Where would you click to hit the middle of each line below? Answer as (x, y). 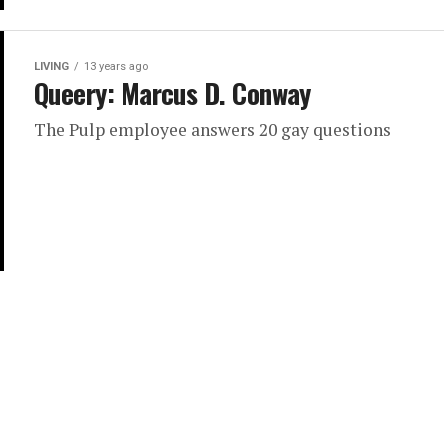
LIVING (51, 67)
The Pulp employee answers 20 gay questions (212, 130)
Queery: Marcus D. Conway (172, 93)
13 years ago (116, 67)
